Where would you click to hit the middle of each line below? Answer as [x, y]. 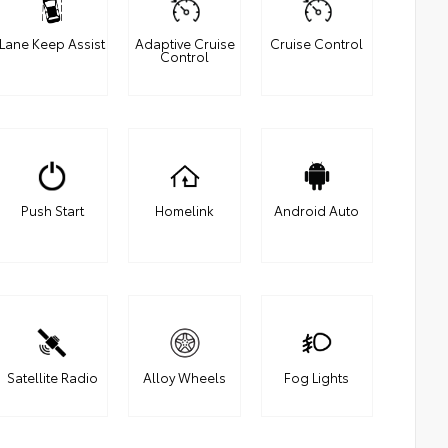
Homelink [185, 210]
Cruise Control [317, 43]
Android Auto [317, 210]
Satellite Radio [52, 377]
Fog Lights [317, 377]
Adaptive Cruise [184, 43]
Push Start [52, 210]
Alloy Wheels [185, 377]
